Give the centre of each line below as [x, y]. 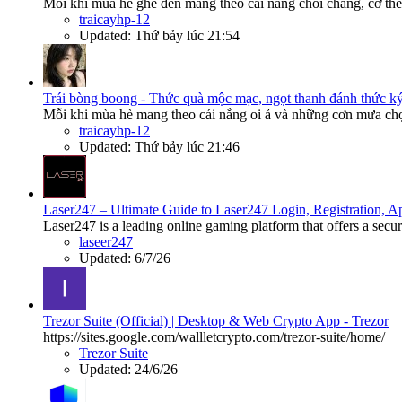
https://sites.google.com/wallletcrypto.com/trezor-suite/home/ [214, 337]
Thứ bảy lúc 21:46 [187, 147]
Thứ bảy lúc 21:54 [187, 36]
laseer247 [106, 242]
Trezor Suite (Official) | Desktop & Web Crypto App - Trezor [216, 321]
